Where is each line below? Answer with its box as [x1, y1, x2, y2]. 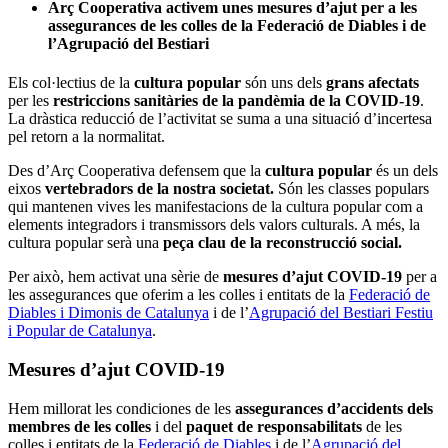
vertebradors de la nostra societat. [45, 180, 274, 198]
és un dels [372, 162, 438, 180]
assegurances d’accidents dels [235, 399, 433, 417]
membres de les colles [8, 417, 151, 435]
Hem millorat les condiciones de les [8, 399, 235, 417]
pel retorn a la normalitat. [8, 128, 165, 146]
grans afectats [322, 74, 419, 92]
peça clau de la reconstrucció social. [159, 234, 402, 252]
